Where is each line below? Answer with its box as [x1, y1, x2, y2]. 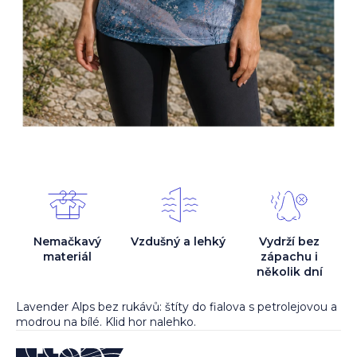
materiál [43, 249, 92, 265]
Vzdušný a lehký [131, 234, 226, 249]
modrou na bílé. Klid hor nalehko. [16, 315, 196, 330]
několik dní [256, 265, 323, 280]
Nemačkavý [33, 234, 102, 249]
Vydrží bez [259, 234, 320, 249]
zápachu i [261, 249, 319, 265]
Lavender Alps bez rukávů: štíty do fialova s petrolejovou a [16, 300, 337, 315]
